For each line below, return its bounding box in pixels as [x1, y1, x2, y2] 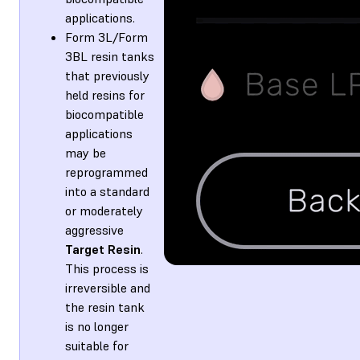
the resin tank [65, 298, 145, 315]
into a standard [65, 182, 149, 199]
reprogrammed [65, 163, 148, 180]
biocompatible [65, 105, 144, 122]
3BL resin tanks [65, 47, 154, 64]
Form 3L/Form [65, 28, 148, 45]
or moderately [65, 202, 143, 219]
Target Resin [65, 240, 141, 257]
